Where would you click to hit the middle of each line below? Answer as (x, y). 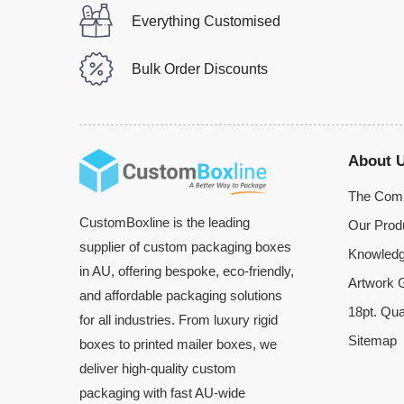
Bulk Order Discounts (199, 69)
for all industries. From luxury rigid (178, 320)
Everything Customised (206, 21)
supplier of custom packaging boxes (185, 247)
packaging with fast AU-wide (162, 393)
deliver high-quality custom (157, 368)
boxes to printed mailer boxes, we (178, 344)
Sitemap (372, 341)
